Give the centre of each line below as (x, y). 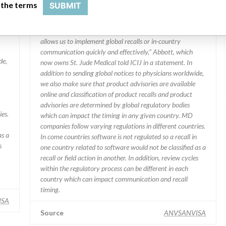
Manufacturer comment (80, 9)
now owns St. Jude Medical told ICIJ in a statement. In (116, 62)
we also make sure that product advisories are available (118, 83)
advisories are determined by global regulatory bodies (115, 105)
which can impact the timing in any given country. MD (117, 115)
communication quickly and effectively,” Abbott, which (117, 52)
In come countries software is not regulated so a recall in (119, 136)
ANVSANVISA (185, 213)
